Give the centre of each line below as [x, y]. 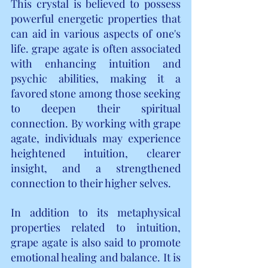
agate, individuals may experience [96, 138]
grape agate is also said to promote [96, 242]
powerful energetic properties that [96, 18]
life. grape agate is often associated [96, 48]
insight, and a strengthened [96, 168]
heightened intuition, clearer [96, 153]
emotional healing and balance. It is [96, 257]
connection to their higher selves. [91, 183]
